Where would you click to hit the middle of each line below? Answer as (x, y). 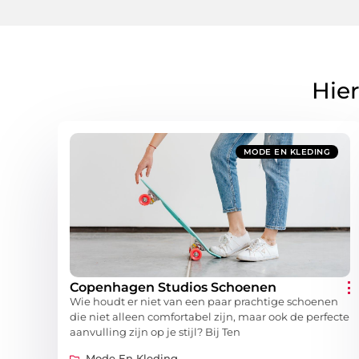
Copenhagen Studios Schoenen (173, 288)
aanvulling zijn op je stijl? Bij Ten (155, 332)
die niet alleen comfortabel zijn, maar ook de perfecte (210, 317)
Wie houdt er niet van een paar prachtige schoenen (204, 302)
